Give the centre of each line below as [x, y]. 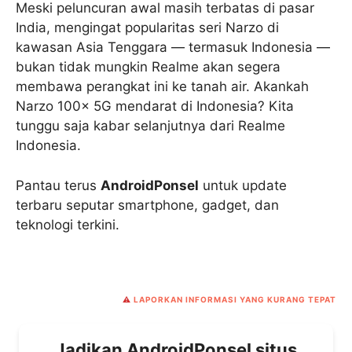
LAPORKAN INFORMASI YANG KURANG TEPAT [235, 300]
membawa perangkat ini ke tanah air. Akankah [162, 87]
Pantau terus [58, 185]
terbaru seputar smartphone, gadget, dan [147, 205]
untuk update [243, 185]
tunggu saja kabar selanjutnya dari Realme [150, 126]
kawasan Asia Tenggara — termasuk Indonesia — [173, 48]
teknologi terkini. [68, 224]
